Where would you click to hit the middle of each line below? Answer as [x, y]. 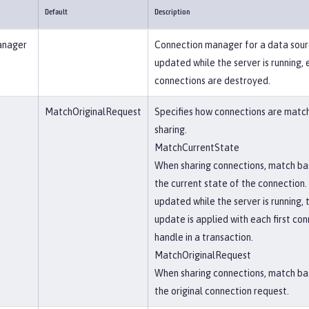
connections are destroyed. [212, 81]
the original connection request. [222, 291]
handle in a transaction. [204, 237]
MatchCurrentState [197, 148]
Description [172, 13]
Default [56, 13]
